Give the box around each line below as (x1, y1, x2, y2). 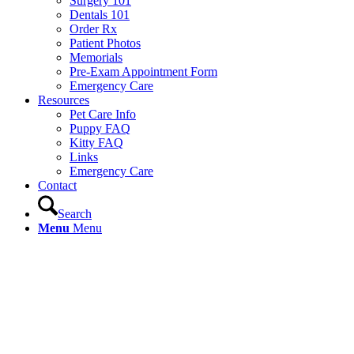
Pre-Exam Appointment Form (70, 65, 217, 78)
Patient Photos (70, 36, 141, 50)
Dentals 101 (70, 8, 130, 21)
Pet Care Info (70, 107, 136, 121)
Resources (38, 93, 89, 107)
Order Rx (70, 22, 117, 36)
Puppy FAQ (70, 122, 130, 135)
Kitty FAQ (70, 136, 123, 149)
